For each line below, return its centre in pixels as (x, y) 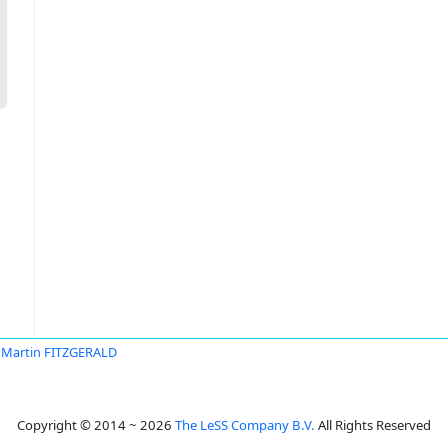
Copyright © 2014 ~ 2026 (96, 425)
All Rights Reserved (373, 425)
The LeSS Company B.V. (245, 425)
